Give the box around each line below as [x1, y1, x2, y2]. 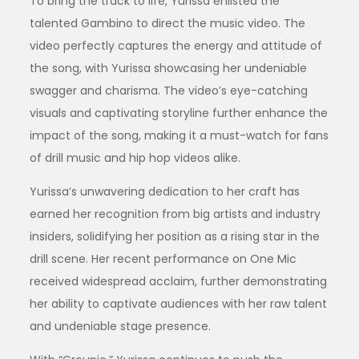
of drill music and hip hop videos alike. [30, 149, 241, 166]
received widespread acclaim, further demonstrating [30, 272, 328, 289]
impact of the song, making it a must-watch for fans [30, 127, 329, 143]
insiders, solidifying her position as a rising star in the [30, 228, 321, 244]
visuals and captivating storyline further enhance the [30, 104, 329, 121]
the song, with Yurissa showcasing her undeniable [30, 59, 308, 76]
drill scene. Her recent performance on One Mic [30, 250, 297, 267]
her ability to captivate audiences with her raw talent [30, 295, 328, 312]
